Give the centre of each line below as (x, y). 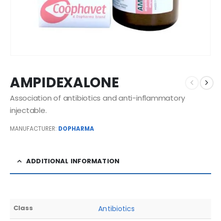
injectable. (28, 110)
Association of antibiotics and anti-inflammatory (97, 98)
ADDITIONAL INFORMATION (73, 161)
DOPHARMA (76, 129)
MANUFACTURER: (33, 129)
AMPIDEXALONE (64, 83)
